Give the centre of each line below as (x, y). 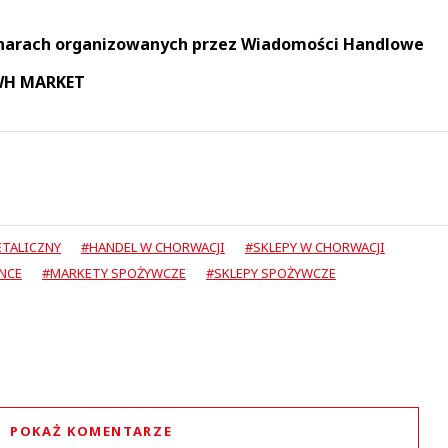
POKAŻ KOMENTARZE (91, 430)
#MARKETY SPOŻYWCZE (113, 272)
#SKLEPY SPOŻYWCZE (270, 272)
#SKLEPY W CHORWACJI (314, 246)
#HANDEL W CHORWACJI (152, 246)
